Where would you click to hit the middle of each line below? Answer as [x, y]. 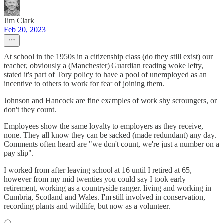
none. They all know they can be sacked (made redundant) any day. [110, 135]
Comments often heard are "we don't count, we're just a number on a [111, 144]
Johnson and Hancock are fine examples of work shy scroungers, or [110, 101]
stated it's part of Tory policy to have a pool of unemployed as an [105, 75]
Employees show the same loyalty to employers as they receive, [104, 126]
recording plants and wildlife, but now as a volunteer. [87, 206]
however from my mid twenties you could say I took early [95, 179]
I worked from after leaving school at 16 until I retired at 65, [98, 170]
